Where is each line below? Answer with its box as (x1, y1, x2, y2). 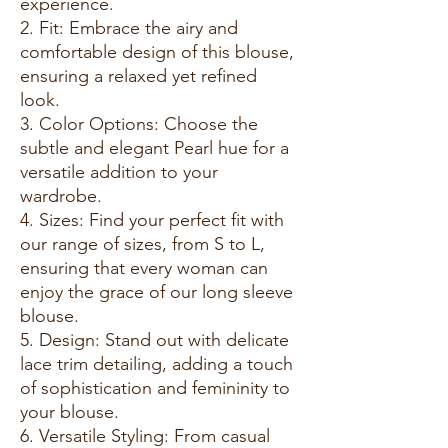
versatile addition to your (20, 160, 218, 183)
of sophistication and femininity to (20, 376, 290, 399)
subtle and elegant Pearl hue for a (20, 136, 289, 159)
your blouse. (20, 400, 119, 423)
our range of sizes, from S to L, (20, 232, 265, 255)
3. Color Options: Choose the (20, 112, 258, 135)
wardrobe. (20, 184, 102, 207)
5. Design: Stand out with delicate (20, 328, 289, 351)
